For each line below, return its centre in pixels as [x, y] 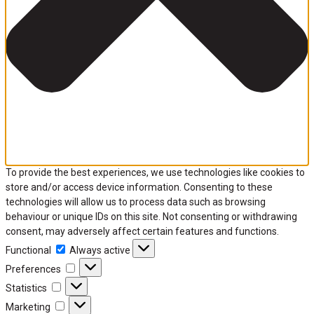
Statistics [26, 288]
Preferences [33, 269]
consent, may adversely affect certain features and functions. [142, 232]
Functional [28, 251]
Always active [101, 251]
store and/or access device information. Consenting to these [139, 187]
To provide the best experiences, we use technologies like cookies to [155, 173]
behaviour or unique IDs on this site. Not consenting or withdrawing [151, 217]
